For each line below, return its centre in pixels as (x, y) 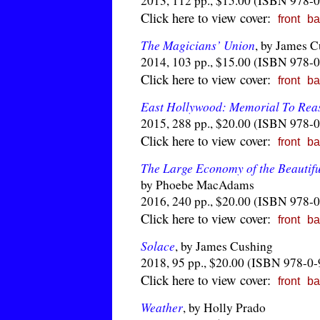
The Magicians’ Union (198, 45)
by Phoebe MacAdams (197, 185)
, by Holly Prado (224, 307)
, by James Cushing (224, 246)
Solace (158, 246)
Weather (162, 307)
